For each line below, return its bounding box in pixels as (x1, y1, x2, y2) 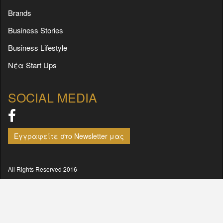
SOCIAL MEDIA (8, 88, 97, 106)
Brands (8, 7, 31, 18)
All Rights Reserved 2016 (8, 164, 77, 173)
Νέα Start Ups (8, 59, 57, 70)
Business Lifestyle (8, 42, 67, 53)
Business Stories (8, 24, 63, 35)
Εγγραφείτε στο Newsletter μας (14, 130, 124, 141)
